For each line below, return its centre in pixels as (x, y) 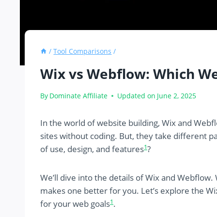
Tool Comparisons (83, 51)
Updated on (137, 96)
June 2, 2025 (177, 96)
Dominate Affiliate (79, 96)
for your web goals (75, 204)
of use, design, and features (92, 149)
